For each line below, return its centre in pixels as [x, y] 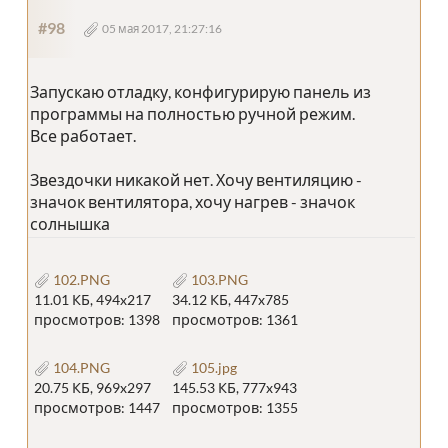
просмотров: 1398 [97, 320]
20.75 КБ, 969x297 [92, 388]
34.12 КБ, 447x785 [230, 300]
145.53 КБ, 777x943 [234, 388]
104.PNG [80, 368]
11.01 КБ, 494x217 [92, 300]
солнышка [70, 224]
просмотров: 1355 [235, 408]
